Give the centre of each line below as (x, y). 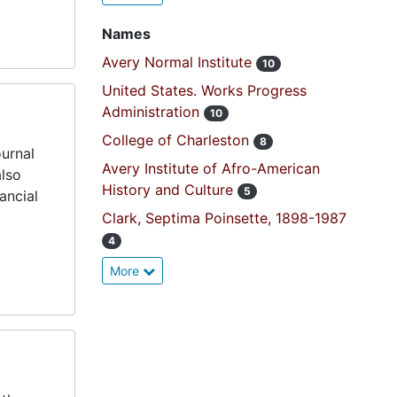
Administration (152, 112)
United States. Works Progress (204, 90)
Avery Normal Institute (179, 62)
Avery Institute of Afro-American (210, 168)
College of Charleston (177, 140)
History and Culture (169, 190)
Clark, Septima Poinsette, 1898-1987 (224, 218)
